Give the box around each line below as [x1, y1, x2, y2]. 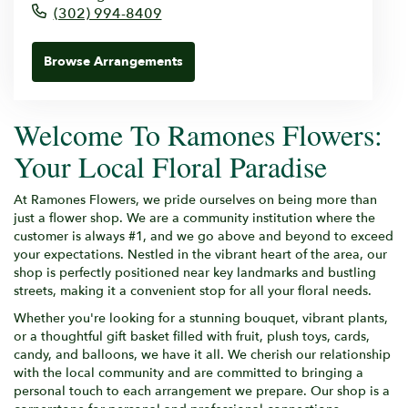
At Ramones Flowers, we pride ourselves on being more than [14, 190, 377, 209]
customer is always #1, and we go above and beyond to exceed [14, 227, 393, 245]
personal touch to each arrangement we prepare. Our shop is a [14, 382, 390, 400]
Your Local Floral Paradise [14, 146, 327, 186]
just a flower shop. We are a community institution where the [14, 209, 375, 227]
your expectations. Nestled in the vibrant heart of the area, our [14, 245, 387, 263]
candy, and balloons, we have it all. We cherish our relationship [14, 345, 391, 363]
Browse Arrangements [44, 52, 183, 70]
